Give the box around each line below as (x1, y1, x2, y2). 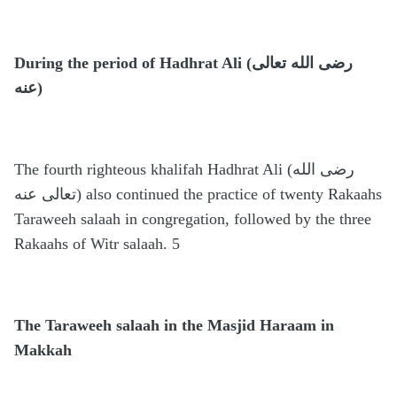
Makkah (14, 341, 72, 360)
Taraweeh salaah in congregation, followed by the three (14, 210, 371, 229)
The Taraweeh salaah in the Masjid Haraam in (14, 316, 334, 335)
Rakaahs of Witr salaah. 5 (14, 235, 180, 253)
